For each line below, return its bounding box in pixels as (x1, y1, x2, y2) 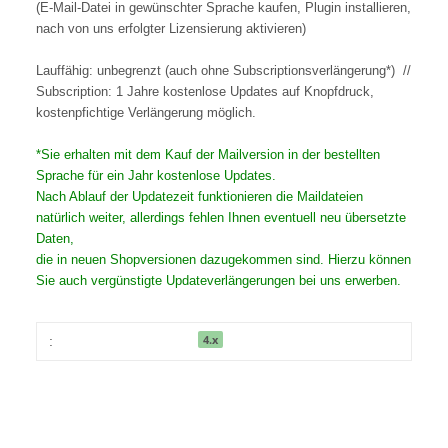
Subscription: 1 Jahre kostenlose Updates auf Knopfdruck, (36, 84, 374, 100)
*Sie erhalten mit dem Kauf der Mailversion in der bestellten (36, 147, 380, 163)
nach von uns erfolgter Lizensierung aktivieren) (36, 21, 306, 37)
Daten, (36, 231, 74, 247)
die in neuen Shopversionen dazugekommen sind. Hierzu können (36, 252, 411, 268)
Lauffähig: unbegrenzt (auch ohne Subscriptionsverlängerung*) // (36, 63, 411, 79)
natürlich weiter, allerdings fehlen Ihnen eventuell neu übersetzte (36, 210, 406, 226)
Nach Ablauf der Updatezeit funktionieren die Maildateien (36, 189, 363, 205)
